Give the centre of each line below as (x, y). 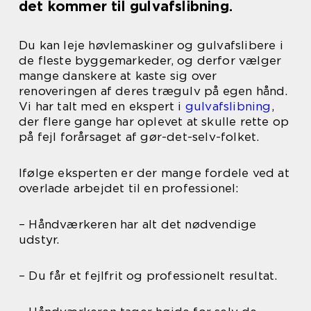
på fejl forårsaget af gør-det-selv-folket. (139, 137)
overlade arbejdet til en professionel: (129, 188)
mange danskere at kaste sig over (118, 76)
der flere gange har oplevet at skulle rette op (154, 121)
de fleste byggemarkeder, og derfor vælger (150, 60)
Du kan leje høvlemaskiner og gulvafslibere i (151, 45)
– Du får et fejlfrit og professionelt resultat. (148, 276)
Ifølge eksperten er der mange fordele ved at (154, 173)
